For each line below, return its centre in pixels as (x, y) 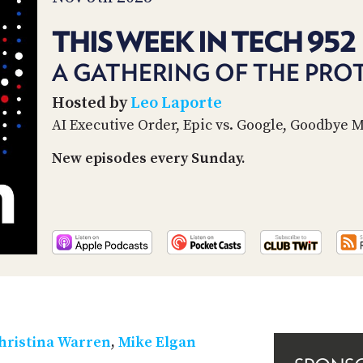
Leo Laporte (176, 103)
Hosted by (91, 103)
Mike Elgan (157, 342)
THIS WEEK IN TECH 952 (203, 41)
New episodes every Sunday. (149, 158)
